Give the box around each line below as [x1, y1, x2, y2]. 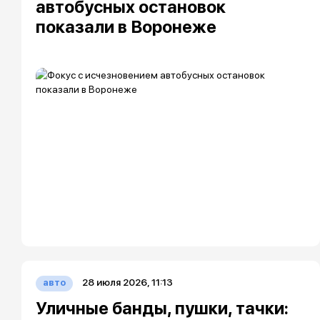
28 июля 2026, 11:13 [82, 276, 173, 288]
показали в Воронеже [36, 16, 216, 37]
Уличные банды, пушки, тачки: [36, 298, 289, 319]
